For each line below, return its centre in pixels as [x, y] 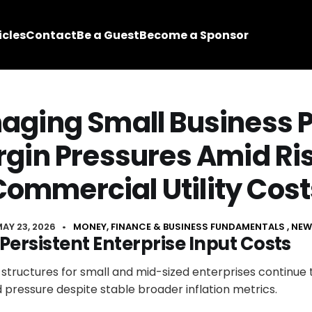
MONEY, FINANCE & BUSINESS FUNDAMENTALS [179, 227]
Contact [51, 35]
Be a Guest [108, 35]
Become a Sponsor [194, 35]
